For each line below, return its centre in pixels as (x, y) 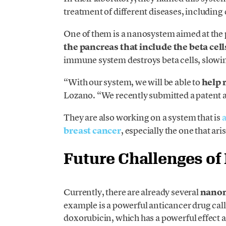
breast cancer (92, 131)
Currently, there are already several (132, 192)
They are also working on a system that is (143, 118)
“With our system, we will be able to (133, 82)
